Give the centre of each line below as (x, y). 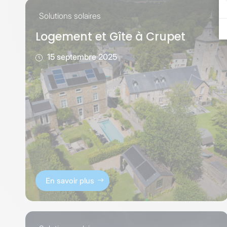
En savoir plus (70, 180)
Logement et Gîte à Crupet (110, 36)
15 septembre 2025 (81, 56)
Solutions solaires (70, 15)
